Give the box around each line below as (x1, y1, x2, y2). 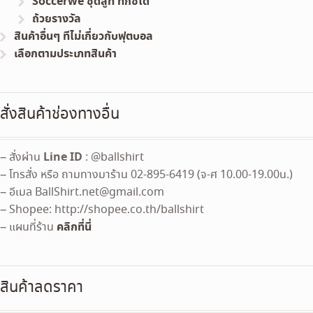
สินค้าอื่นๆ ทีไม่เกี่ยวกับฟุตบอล (14, 28, 154, 45)
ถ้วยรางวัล (32, 10, 82, 28)
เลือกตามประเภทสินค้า (14, 45, 117, 63)
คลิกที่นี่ (57, 219, 92, 236)
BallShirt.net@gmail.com (35, 184, 164, 201)
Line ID (43, 149, 82, 166)
